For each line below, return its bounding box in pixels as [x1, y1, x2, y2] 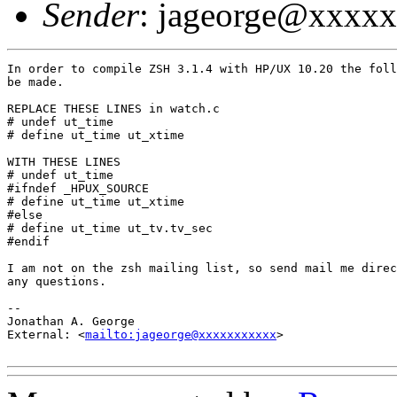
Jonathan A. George [7, 314, 135, 328]
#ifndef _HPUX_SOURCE [7, 181, 149, 195]
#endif [7, 234, 50, 248]
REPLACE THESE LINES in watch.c [7, 101, 220, 115]
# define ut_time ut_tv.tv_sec [7, 221, 213, 235]
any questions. [7, 274, 106, 288]
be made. [7, 74, 64, 89]
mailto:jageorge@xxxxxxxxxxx [85, 327, 276, 341]
